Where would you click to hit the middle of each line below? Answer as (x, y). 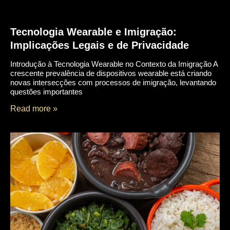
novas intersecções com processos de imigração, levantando (113, 83)
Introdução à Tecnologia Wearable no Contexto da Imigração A (114, 64)
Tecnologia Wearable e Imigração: (93, 32)
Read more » (34, 108)
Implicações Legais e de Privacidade (100, 45)
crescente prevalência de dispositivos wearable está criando (111, 73)
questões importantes (46, 92)
